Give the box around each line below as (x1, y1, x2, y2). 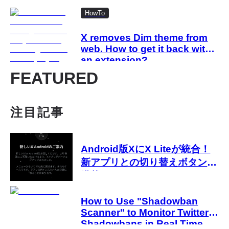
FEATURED (10, 69, 98, 88)
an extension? (81, 55, 148, 66)
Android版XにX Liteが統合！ (81, 143, 211, 154)
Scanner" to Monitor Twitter (81, 207, 209, 218)
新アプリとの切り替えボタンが (81, 156, 217, 168)
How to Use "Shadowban (81, 195, 198, 207)
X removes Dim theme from (81, 32, 208, 43)
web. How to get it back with (81, 43, 212, 55)
